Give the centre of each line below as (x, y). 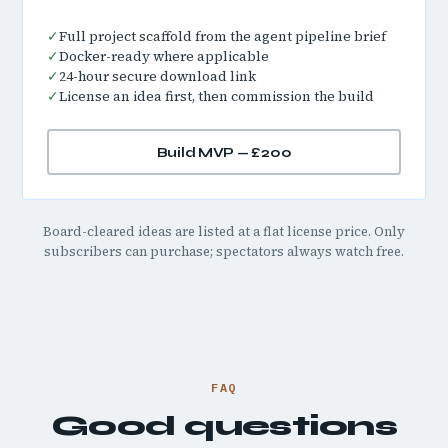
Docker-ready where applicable (164, 56)
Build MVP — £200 (224, 152)
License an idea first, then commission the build (216, 96)
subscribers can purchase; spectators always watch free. (224, 251)
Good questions (224, 426)
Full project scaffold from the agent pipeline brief (222, 36)
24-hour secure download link (157, 76)
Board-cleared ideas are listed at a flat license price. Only (224, 231)
